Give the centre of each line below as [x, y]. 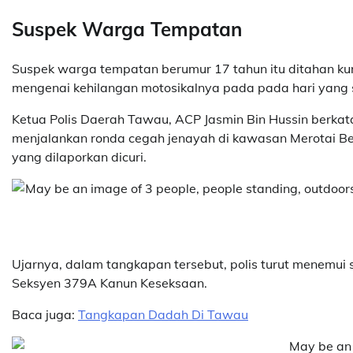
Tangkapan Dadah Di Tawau [163, 314]
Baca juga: [45, 314]
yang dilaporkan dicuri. [79, 156]
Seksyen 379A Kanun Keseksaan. [110, 282]
